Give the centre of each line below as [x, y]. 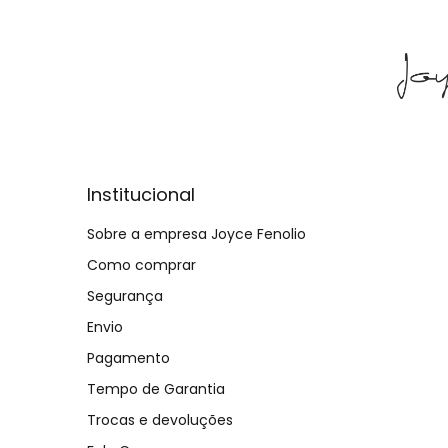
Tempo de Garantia [156, 388]
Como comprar [141, 264]
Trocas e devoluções [160, 419]
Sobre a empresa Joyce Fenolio [196, 233]
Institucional [141, 194]
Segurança [125, 295]
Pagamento [128, 357]
